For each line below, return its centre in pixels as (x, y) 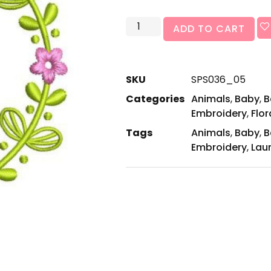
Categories (155, 99)
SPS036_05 (218, 80)
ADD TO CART (209, 29)
